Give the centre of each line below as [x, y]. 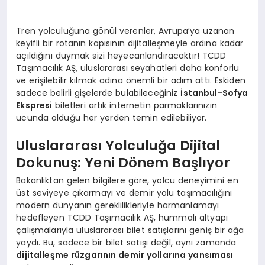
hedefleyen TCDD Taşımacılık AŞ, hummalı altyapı [122, 217]
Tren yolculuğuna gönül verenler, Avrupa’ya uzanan [125, 30]
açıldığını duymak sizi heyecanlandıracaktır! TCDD [121, 55]
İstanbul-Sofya [214, 93]
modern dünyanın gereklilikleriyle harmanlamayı [118, 205]
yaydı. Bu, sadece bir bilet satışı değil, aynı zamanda [126, 242]
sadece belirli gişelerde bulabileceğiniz [98, 93]
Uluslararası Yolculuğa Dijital [118, 146]
